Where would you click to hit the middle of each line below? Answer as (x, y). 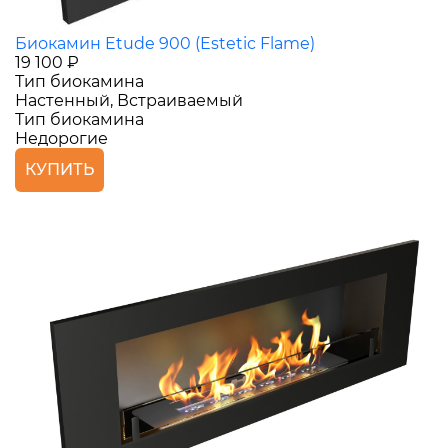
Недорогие (61, 138)
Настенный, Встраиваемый (129, 100)
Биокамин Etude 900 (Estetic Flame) (165, 43)
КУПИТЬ (59, 169)
